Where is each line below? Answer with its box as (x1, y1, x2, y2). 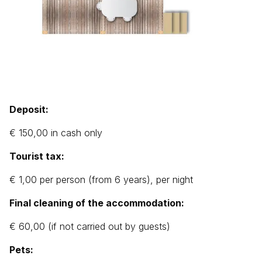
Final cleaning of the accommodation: (9, 197, 184, 209)
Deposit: (9, 104, 49, 116)
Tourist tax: (9, 150, 64, 163)
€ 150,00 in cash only (9, 127, 102, 139)
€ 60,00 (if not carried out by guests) (9, 220, 170, 233)
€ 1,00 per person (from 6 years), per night (9, 174, 193, 186)
